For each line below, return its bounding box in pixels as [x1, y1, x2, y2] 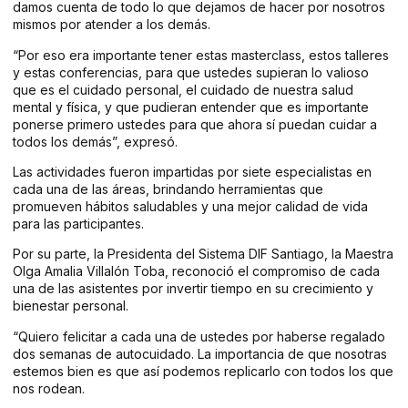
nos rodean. [13, 380, 85, 396]
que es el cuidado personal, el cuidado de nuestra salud [13, 81, 353, 97]
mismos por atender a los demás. [13, 16, 210, 33]
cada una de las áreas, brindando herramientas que [13, 180, 323, 197]
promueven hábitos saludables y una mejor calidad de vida [13, 198, 368, 214]
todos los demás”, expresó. [13, 133, 178, 149]
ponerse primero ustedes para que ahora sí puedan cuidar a [13, 116, 377, 132]
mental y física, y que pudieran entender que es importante [13, 98, 369, 115]
